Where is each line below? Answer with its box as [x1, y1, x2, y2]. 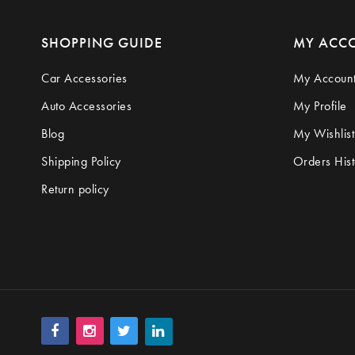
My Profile [292, 97, 347, 114]
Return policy [41, 180, 109, 197]
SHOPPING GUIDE [41, 32, 162, 52]
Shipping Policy [41, 152, 121, 170]
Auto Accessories [41, 97, 132, 114]
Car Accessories [41, 69, 128, 86]
